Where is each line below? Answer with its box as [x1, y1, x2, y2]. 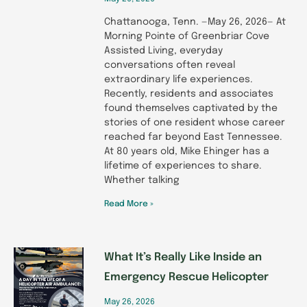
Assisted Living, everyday [104, 45, 223, 56]
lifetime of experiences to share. [104, 160, 262, 171]
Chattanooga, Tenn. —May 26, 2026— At [104, 16, 286, 27]
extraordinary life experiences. [104, 74, 253, 84]
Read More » [104, 199, 153, 208]
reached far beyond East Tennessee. [104, 132, 282, 142]
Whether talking [104, 175, 180, 185]
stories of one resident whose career [104, 117, 285, 127]
